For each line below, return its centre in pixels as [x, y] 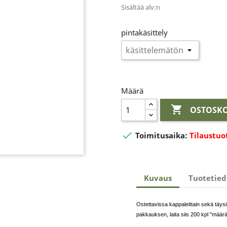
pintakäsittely [144, 33]
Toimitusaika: [161, 136]
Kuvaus [158, 178]
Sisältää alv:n [141, 7]
